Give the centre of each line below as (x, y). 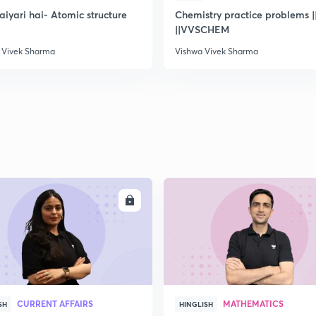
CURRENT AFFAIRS (55, 303)
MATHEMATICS (253, 303)
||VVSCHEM (202, 29)
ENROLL (102, 200)
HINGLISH (196, 304)
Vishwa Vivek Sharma (217, 51)
